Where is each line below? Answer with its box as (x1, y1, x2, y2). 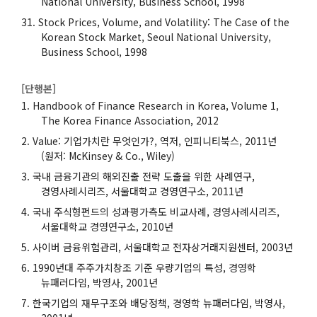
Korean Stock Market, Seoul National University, (41, 29, 271, 44)
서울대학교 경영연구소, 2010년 (41, 219, 173, 234)
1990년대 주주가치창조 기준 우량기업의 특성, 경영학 (33, 260, 256, 275)
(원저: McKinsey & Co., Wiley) (41, 148, 175, 163)
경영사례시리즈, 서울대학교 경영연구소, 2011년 (41, 183, 243, 198)
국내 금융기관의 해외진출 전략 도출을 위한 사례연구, (33, 168, 255, 183)
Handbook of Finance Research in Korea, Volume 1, (33, 98, 279, 113)
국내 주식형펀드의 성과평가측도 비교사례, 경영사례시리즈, (33, 204, 279, 219)
